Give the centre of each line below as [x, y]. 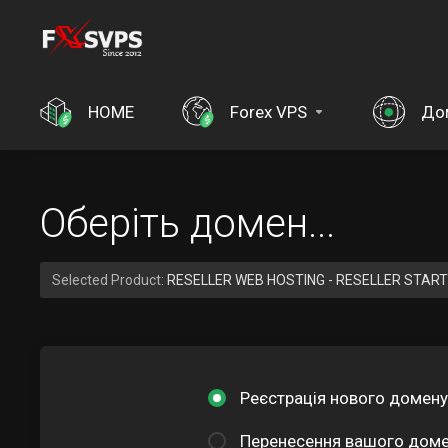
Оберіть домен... [187, 223]
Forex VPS [268, 112]
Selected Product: [109, 280]
